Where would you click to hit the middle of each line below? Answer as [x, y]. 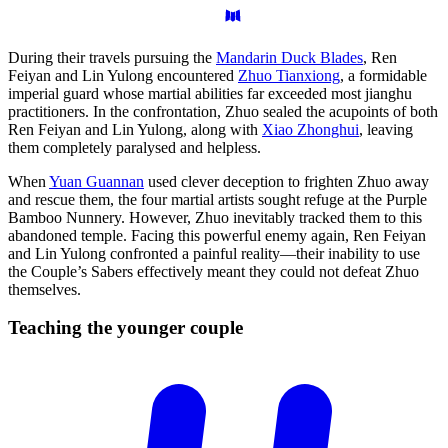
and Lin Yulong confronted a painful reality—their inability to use [214, 253]
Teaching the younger [99, 328]
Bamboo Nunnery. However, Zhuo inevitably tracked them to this [215, 217]
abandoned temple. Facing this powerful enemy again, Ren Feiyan [217, 235]
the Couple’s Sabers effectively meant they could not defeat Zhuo [213, 271]
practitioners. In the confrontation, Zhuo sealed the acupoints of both [223, 111]
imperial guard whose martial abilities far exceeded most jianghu [210, 93]
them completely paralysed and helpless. [134, 147]
